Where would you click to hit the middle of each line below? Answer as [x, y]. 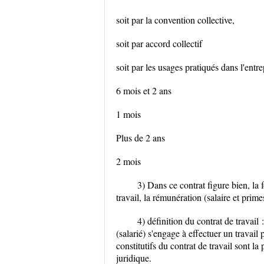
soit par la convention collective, [175, 20]
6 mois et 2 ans [144, 90]
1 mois [128, 114]
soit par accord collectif [159, 43]
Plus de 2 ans [141, 138]
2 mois [128, 161]
